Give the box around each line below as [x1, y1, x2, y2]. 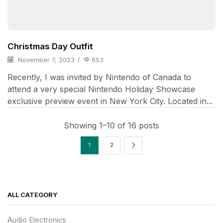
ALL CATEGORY [7, 190, 57, 199]
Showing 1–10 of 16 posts [64, 120, 159, 130]
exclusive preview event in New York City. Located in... [7, 96, 213, 106]
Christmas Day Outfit [7, 41, 93, 51]
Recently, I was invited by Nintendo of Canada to [7, 72, 191, 82]
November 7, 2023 [16, 55, 75, 64]
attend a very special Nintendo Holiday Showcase [7, 84, 195, 94]
